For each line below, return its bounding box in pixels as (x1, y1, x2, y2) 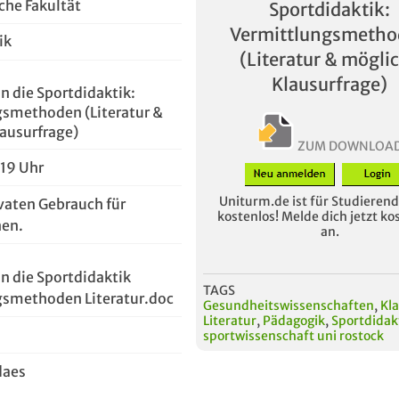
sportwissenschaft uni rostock (203, 327, 384, 344)
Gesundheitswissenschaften (203, 297, 374, 313)
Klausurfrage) (272, 73, 387, 95)
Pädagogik (263, 312, 325, 329)
